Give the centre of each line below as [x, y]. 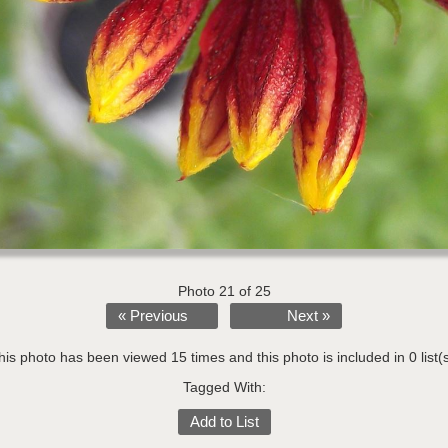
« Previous [153, 316]
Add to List [224, 422]
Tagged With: [224, 387]
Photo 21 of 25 [224, 291]
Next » [308, 316]
